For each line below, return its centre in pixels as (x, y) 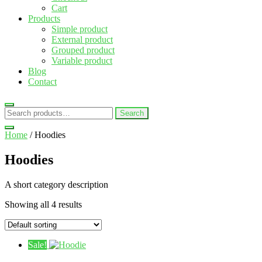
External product (82, 39)
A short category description (56, 184)
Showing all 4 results (43, 204)
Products (44, 18)
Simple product (80, 29)
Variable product (82, 61)
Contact (42, 82)
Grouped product (83, 50)
